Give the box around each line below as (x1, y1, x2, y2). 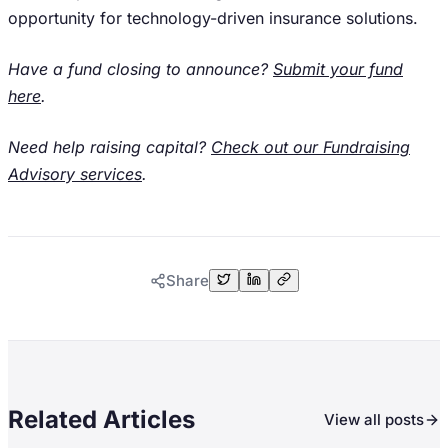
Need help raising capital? (8, 137, 211, 157)
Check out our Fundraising (211, 137, 410, 157)
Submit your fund (273, 59, 403, 79)
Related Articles (8, 405, 195, 434)
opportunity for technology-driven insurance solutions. (8, 8, 418, 28)
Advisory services (8, 164, 142, 184)
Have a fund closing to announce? (8, 59, 273, 79)
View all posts (324, 410, 424, 429)
